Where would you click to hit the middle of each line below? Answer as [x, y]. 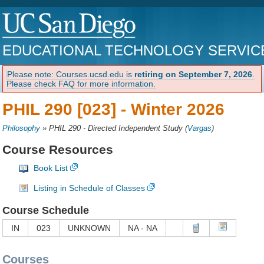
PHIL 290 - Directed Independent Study [116, 128]
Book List [51, 168]
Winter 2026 [178, 109]
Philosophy [22, 128]
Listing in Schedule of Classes [90, 188]
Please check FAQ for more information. [81, 83]
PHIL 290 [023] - [67, 109]
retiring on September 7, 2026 [194, 74]
